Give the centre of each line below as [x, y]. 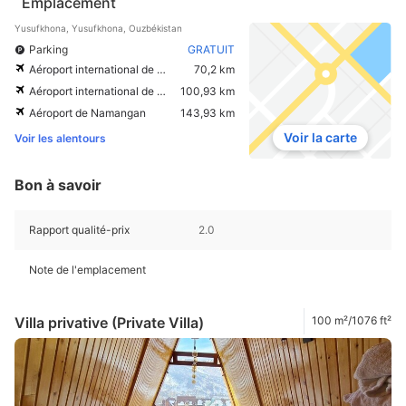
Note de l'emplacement [87, 269]
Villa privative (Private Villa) [109, 323]
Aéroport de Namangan [87, 113]
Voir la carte [320, 137]
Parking [48, 50]
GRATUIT [211, 50]
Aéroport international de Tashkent [93, 70]
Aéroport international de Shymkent [93, 92]
